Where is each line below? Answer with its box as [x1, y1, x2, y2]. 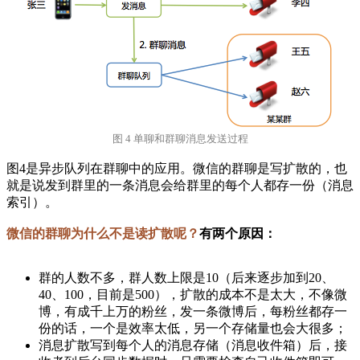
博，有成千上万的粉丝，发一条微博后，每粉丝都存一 [39, 305, 347, 319]
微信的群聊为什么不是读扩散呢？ [6, 227, 199, 241]
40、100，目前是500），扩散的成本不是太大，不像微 [39, 288, 347, 302]
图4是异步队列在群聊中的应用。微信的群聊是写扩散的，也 [6, 162, 347, 176]
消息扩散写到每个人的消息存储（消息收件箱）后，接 [39, 338, 347, 353]
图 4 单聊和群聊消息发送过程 [112, 133, 248, 145]
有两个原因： [199, 227, 276, 241]
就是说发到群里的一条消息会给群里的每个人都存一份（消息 [6, 178, 354, 193]
